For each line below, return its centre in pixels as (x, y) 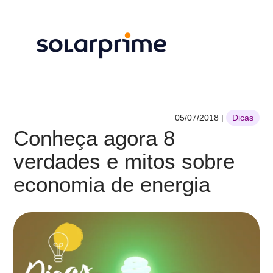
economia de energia (112, 184)
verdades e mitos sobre (124, 161)
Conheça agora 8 (94, 138)
